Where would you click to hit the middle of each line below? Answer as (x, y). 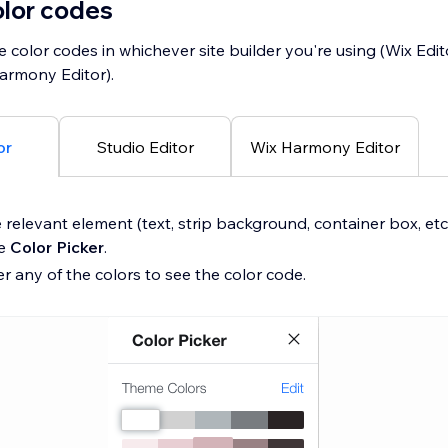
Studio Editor (145, 147)
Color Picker (57, 247)
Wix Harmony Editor (325, 147)
